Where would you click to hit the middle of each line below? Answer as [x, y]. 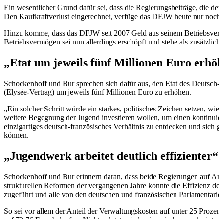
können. [16, 135]
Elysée [17, 92]
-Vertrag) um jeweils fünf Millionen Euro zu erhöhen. [109, 92]
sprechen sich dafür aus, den [119, 84]
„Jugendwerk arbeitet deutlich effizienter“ [111, 156]
